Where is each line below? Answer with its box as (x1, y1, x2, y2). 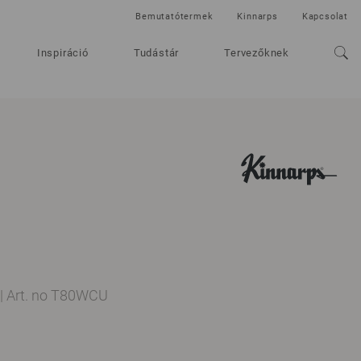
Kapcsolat (301, 11, 348, 22)
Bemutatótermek (135, 11, 214, 22)
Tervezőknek (224, 47, 289, 59)
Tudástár (133, 47, 180, 59)
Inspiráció (36, 47, 89, 59)
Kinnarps (237, 11, 278, 22)
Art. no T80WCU (6, 287, 108, 304)
